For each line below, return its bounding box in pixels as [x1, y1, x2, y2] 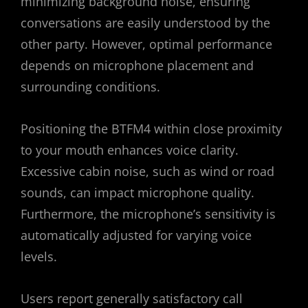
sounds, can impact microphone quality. [21, 184, 254, 201]
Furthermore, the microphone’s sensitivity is [21, 206, 276, 223]
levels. [21, 248, 57, 265]
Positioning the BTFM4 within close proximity [21, 120, 282, 137]
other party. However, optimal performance [21, 36, 272, 53]
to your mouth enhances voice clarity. [21, 142, 239, 159]
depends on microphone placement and [21, 57, 254, 74]
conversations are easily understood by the [21, 14, 270, 32]
